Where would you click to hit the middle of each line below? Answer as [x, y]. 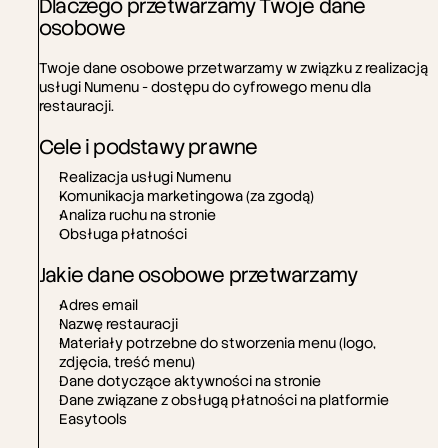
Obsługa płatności [123, 234]
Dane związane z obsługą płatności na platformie [224, 400]
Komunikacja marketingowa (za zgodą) [186, 196]
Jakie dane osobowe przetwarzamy [198, 275]
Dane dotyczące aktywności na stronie [190, 381]
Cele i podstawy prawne [148, 147]
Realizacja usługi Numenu [145, 177]
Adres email [98, 305]
